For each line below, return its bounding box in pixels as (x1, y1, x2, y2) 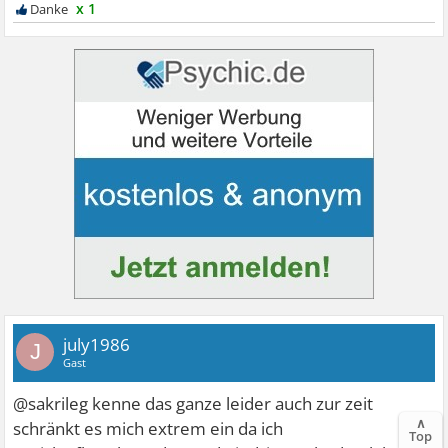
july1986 (63, 333, 131, 357)
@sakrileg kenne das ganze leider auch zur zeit (13, 392, 374, 416)
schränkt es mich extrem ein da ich (13, 417, 284, 441)
